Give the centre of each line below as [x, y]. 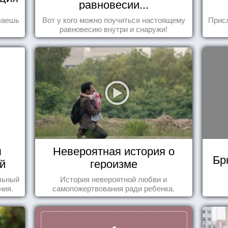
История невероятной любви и [114, 179]
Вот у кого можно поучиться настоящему [113, 20]
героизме [113, 163]
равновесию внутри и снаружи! [114, 29]
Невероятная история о [113, 151]
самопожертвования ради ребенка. [114, 188]
